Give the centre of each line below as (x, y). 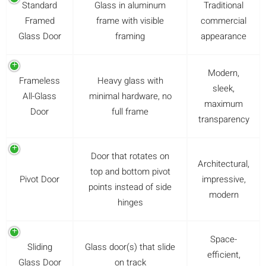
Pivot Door (39, 179)
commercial (224, 20)
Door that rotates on (130, 156)
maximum (224, 104)
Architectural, (224, 164)
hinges (130, 202)
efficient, (224, 254)
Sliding (39, 247)
